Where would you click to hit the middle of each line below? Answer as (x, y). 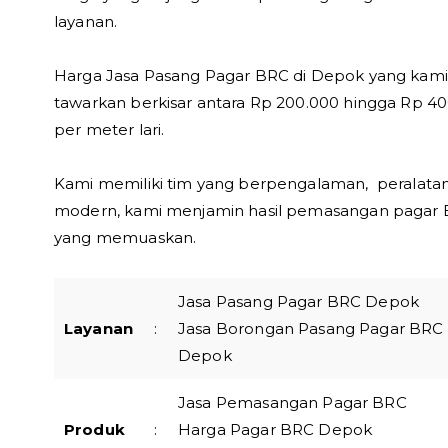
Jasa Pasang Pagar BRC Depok (299, 301)
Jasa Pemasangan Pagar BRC (292, 402)
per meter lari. (109, 129)
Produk (94, 429)
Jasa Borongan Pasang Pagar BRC (311, 328)
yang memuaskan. (125, 237)
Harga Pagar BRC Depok (275, 429)
